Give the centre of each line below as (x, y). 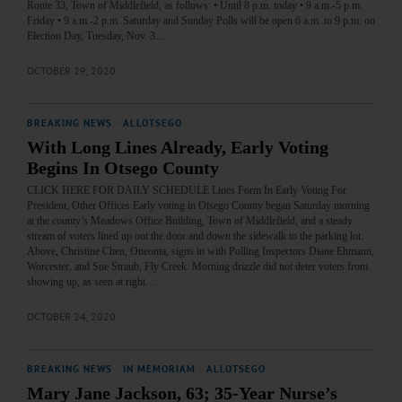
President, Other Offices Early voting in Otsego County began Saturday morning (198, 206)
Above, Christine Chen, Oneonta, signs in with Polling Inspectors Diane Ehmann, (201, 252)
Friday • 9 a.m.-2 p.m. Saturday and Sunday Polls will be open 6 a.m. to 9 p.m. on (201, 21)
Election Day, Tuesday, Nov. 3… (96, 36)
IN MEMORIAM (159, 369)
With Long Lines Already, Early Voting (178, 148)
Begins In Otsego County (123, 169)
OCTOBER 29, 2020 (71, 71)
